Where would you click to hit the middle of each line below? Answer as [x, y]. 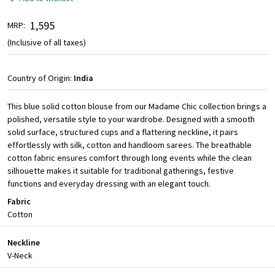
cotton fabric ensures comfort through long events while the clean [130, 158]
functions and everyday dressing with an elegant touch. [109, 184]
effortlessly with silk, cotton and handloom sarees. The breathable [130, 145]
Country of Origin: [41, 78]
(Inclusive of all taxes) [47, 43]
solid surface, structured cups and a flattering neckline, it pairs [123, 132]
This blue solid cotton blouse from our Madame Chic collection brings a [137, 107]
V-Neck [20, 256]
